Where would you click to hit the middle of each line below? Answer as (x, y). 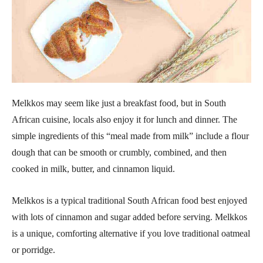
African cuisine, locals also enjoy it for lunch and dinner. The (124, 120)
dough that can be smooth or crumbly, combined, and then (119, 153)
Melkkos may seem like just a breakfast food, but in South (119, 103)
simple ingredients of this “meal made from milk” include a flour (130, 136)
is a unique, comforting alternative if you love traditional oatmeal (131, 234)
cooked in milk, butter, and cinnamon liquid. (93, 169)
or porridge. (33, 250)
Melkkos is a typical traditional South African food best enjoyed (129, 201)
